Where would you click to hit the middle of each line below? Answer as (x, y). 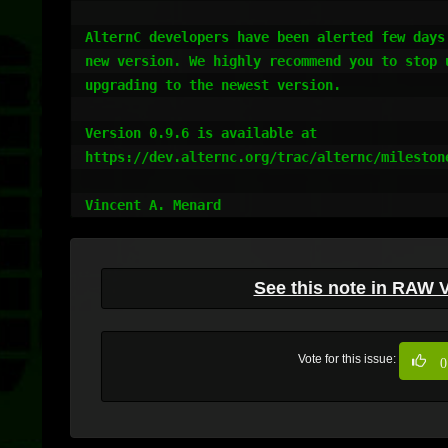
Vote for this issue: (348, 359)
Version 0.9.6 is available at (205, 133)
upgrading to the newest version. (213, 85)
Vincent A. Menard (153, 205)
